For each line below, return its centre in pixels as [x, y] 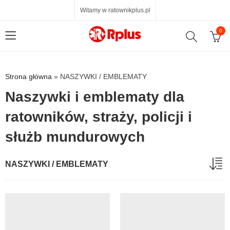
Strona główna [28, 76]
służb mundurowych [75, 137]
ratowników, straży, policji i [99, 117]
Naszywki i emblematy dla [95, 97]
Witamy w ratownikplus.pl [115, 10]
